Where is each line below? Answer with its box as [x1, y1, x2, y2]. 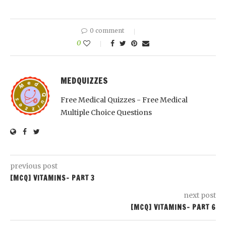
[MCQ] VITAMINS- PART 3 [10, 173, 95, 183]
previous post [10, 161, 58, 171]
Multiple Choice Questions [61, 108, 152, 117]
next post [184, 191, 216, 200]
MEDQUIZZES [61, 75, 108, 86]
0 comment [90, 27, 124, 34]
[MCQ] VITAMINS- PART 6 [131, 202, 216, 212]
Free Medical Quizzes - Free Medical [61, 95, 188, 104]
